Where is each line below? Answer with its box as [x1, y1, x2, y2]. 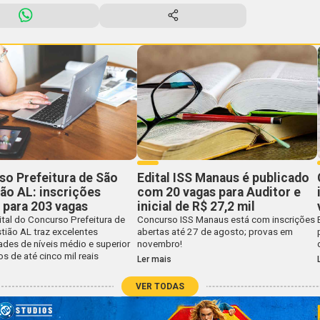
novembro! [136, 238, 182, 249]
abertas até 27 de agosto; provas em [136, 226, 293, 237]
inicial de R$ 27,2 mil [136, 199, 255, 214]
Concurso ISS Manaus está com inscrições [136, 214, 315, 225]
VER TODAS [136, 281, 184, 292]
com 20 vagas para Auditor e [136, 184, 301, 199]
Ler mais [136, 254, 171, 265]
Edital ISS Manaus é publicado [136, 170, 309, 185]
